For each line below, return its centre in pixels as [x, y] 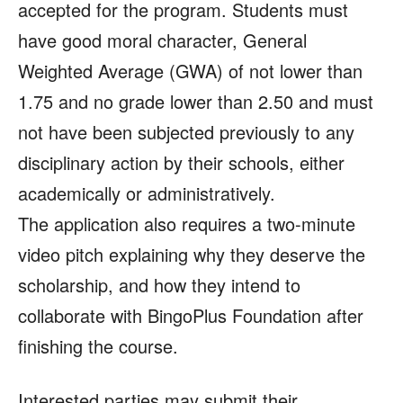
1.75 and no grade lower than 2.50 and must [196, 101]
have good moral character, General [162, 40]
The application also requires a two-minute [187, 223]
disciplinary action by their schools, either [181, 162]
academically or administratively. [147, 193]
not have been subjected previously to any [186, 131]
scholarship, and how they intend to [159, 284]
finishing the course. [98, 345]
